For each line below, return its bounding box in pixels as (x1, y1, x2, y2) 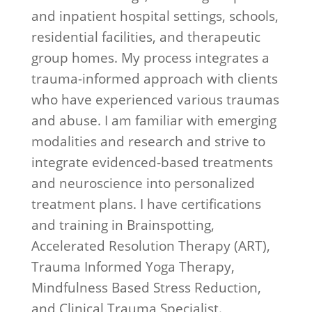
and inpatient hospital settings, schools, (31, 6, 279, 26)
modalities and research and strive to (31, 132, 265, 151)
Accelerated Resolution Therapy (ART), (31, 236, 270, 256)
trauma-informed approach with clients (31, 69, 278, 88)
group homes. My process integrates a (31, 48, 270, 68)
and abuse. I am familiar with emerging (31, 111, 276, 130)
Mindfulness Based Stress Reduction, (31, 278, 261, 297)
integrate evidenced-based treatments (31, 153, 273, 172)
